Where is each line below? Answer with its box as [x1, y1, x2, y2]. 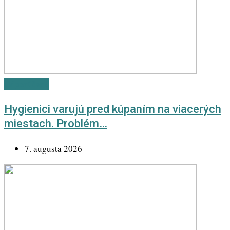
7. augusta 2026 [25, 142, 82, 155]
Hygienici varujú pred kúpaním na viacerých [4, 102, 221, 116]
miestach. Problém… [4, 117, 107, 130]
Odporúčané [4, 78, 49, 90]
